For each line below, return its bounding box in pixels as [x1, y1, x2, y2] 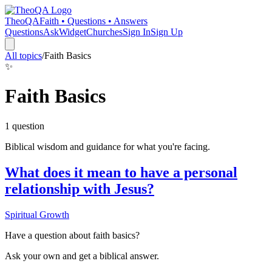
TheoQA [5, 16, 39, 26]
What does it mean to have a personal [5, 164, 237, 180]
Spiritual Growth [5, 209, 69, 220]
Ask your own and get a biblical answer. [5, 250, 159, 261]
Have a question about [5, 229, 93, 240]
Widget [59, 27, 86, 37]
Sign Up [151, 27, 183, 37]
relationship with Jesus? [5, 180, 154, 197]
